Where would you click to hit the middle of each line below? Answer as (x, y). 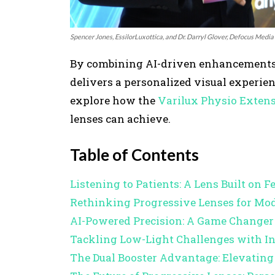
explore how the (114, 100)
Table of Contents (134, 154)
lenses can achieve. (120, 118)
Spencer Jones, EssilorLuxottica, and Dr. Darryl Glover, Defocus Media (172, 36)
